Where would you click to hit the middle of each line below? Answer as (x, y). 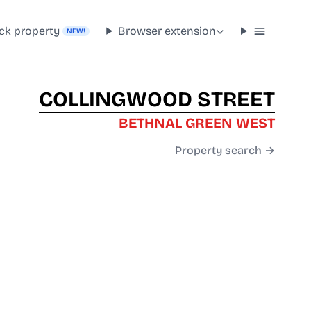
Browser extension (167, 31)
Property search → (225, 151)
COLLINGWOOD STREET (157, 100)
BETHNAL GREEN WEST (197, 123)
